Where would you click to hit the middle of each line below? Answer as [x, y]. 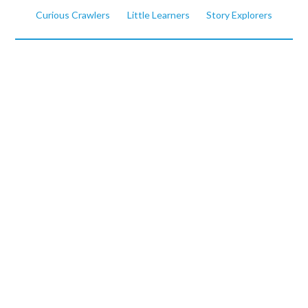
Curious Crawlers [73, 15]
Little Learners [158, 15]
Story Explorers [239, 15]
